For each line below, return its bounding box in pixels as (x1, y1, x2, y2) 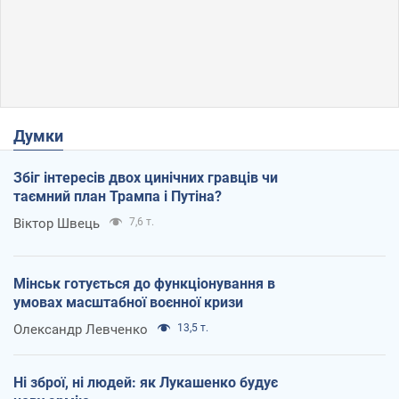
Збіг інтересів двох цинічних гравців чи (13, 168, 278, 186)
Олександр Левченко (13, 321, 148, 338)
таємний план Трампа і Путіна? (13, 187, 222, 205)
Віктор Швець (13, 215, 100, 232)
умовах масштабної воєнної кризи (13, 293, 243, 311)
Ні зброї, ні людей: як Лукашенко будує (13, 373, 278, 391)
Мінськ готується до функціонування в (13, 274, 275, 292)
